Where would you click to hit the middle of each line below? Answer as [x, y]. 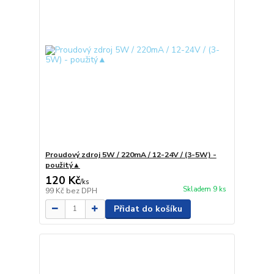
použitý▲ [62, 165]
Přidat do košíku [148, 209]
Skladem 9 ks [204, 189]
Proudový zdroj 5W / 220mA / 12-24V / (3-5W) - [131, 154]
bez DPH [81, 191]
